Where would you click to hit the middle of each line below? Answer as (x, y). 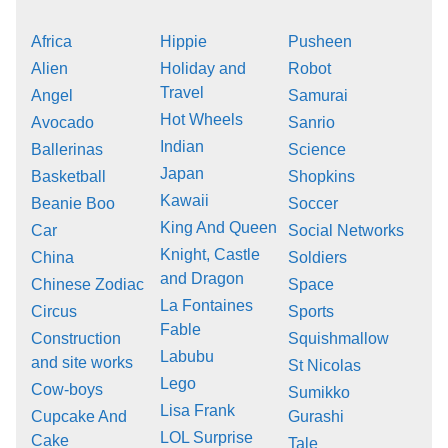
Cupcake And (79, 416)
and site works (82, 362)
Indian (181, 146)
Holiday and (202, 68)
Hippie (183, 41)
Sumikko (319, 392)
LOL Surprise (206, 437)
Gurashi (316, 416)
